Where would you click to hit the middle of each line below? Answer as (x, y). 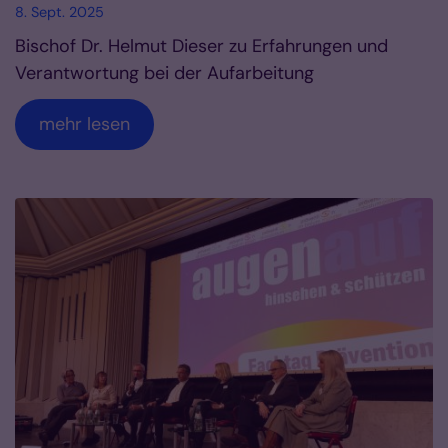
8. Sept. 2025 (59, 12)
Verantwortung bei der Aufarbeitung (164, 73)
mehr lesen (84, 124)
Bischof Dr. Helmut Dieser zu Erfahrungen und (201, 46)
